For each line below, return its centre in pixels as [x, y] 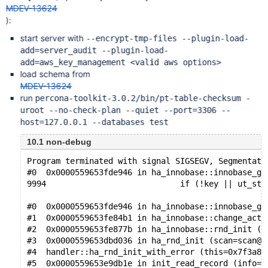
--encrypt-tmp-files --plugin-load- [167, 38]
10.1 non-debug [59, 142]
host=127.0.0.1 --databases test [94, 122]
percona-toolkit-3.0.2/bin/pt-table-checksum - [143, 98]
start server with [53, 38]
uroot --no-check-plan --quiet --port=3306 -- [125, 110]
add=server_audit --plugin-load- [94, 50]
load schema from [55, 74]
